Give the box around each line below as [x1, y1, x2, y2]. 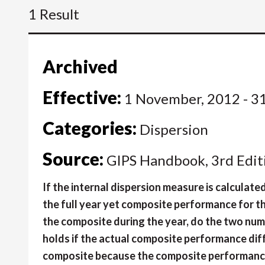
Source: [43, 148, 104, 170]
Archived [43, 56, 118, 77]
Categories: [43, 117, 137, 139]
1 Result [28, 5, 79, 23]
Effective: [43, 86, 121, 108]
